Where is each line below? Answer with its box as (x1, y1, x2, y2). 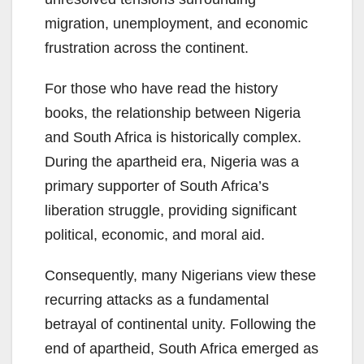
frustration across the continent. (45, 40, 249, 57)
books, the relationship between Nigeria (45, 105, 301, 122)
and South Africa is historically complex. (45, 129, 301, 146)
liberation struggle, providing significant (45, 202, 297, 219)
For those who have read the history (45, 80, 278, 97)
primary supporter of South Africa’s (45, 178, 269, 195)
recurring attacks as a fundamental (45, 292, 269, 309)
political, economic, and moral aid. (45, 227, 265, 244)
